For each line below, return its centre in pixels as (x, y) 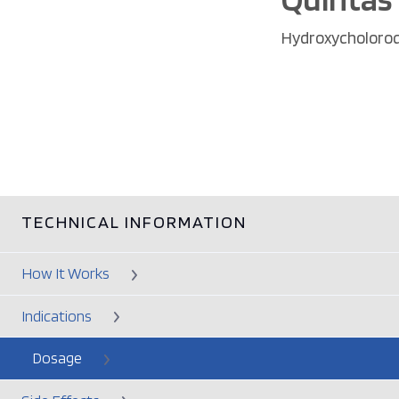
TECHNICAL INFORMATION (134, 222)
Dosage (57, 358)
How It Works (65, 273)
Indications (57, 315)
